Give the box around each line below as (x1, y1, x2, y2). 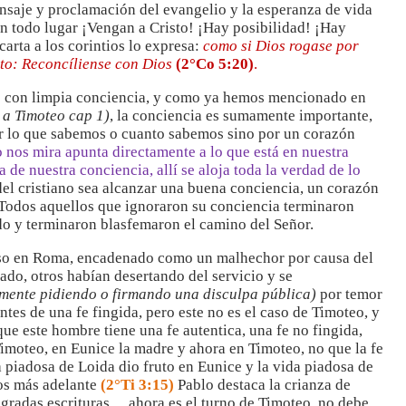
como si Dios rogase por (203, 37, 359, 54)
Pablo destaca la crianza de (174, 376, 351, 393)
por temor (316, 285, 382, 303)
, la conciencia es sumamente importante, (110, 107, 372, 124)
